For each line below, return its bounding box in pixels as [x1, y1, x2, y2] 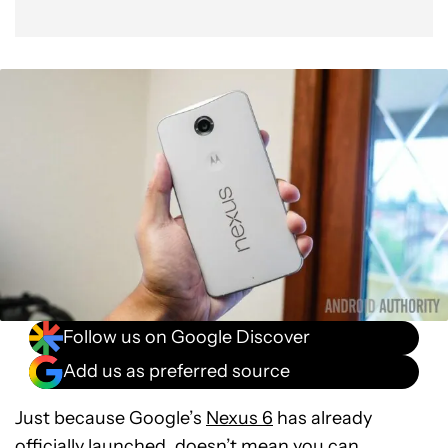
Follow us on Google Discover [63, 326, 310, 349]
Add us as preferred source [63, 360, 290, 383]
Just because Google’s [15, 406, 206, 429]
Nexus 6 [206, 406, 273, 429]
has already [273, 406, 372, 429]
